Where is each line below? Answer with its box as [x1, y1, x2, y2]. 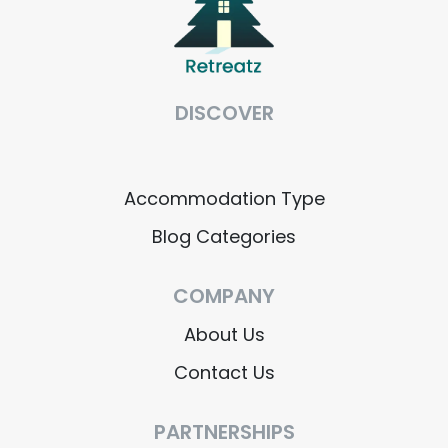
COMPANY [173, 282, 275, 311]
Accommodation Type [123, 186, 325, 212]
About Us [183, 322, 265, 348]
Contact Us [173, 360, 275, 386]
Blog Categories [152, 224, 296, 250]
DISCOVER [174, 99, 274, 128]
